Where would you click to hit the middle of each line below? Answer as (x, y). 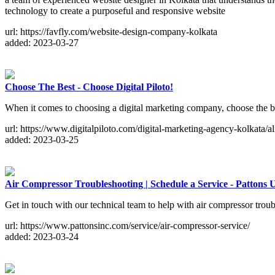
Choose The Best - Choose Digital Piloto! (89, 87)
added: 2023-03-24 (42, 237)
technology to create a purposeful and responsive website (115, 11)
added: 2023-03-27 (42, 43)
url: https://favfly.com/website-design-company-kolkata (111, 32)
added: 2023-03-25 (42, 140)
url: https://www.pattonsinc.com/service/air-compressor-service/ (127, 226)
